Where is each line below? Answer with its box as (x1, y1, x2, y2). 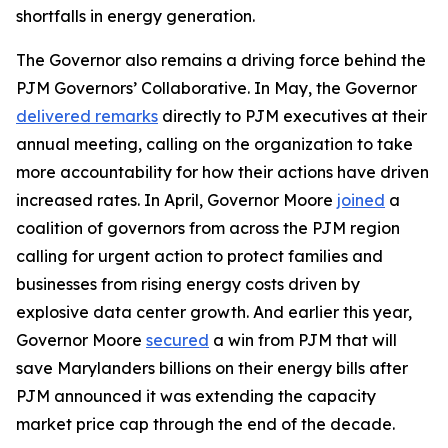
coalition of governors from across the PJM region (16, 218, 400, 238)
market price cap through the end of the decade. (16, 414, 399, 434)
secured (146, 330, 209, 350)
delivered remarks (16, 106, 158, 126)
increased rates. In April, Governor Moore (16, 190, 337, 210)
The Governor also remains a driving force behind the (16, 50, 426, 70)
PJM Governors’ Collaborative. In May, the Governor (16, 78, 417, 98)
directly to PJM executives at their (158, 106, 427, 126)
